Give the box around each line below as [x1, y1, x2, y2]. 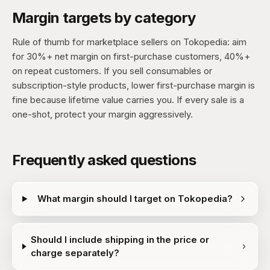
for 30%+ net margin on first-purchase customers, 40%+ [12, 51, 250, 62]
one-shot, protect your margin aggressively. [12, 108, 193, 120]
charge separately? [30, 247, 119, 259]
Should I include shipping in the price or [30, 234, 209, 245]
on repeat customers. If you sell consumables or [12, 65, 212, 77]
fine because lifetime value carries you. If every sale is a [12, 94, 244, 105]
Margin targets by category [12, 9, 196, 27]
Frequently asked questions [12, 151, 196, 169]
